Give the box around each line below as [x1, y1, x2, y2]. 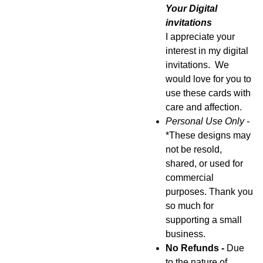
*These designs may [165, 130, 251, 140]
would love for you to [165, 74, 251, 84]
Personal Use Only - [165, 116, 249, 126]
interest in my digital [165, 46, 248, 56]
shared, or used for [165, 159, 243, 168]
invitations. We [165, 60, 229, 70]
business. [165, 229, 205, 239]
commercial [165, 173, 214, 183]
